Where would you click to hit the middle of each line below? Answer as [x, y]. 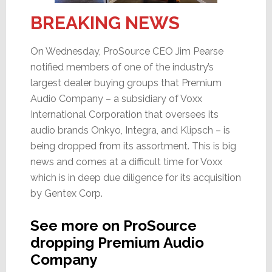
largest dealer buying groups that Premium [126, 83]
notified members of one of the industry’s [122, 67]
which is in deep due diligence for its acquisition [135, 177]
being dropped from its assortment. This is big [133, 146]
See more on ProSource [113, 225]
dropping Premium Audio [117, 242]
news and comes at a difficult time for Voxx [126, 161]
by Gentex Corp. [66, 193]
